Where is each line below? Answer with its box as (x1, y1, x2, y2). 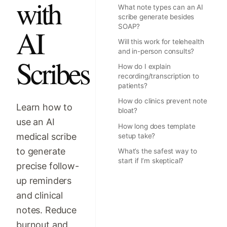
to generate (16, 145, 66, 157)
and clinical (16, 190, 63, 201)
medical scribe (16, 131, 77, 142)
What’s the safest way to (118, 147, 198, 156)
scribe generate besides (118, 13, 195, 21)
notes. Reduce (16, 204, 77, 215)
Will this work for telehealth (118, 37, 204, 46)
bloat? (118, 106, 138, 115)
